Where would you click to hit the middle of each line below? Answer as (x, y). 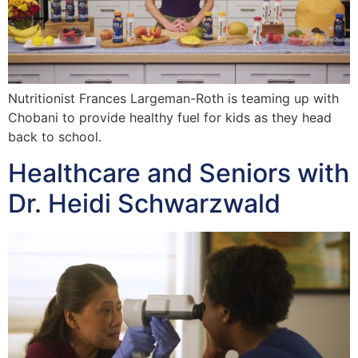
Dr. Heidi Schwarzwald (144, 203)
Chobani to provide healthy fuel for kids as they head (170, 118)
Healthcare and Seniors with (179, 173)
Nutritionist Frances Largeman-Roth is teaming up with (173, 99)
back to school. (55, 137)
